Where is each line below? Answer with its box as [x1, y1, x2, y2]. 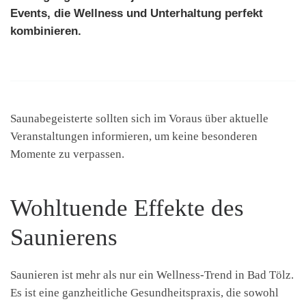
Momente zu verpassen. [10, 148, 124, 161]
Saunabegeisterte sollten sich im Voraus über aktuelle [10, 112, 268, 126]
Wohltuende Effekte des [10, 195, 244, 222]
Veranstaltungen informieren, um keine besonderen [10, 130, 258, 143]
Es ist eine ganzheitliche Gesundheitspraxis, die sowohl [10, 286, 279, 300]
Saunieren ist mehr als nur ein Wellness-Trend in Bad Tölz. [10, 268, 294, 282]
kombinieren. [10, 25, 81, 38]
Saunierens [10, 224, 117, 251]
